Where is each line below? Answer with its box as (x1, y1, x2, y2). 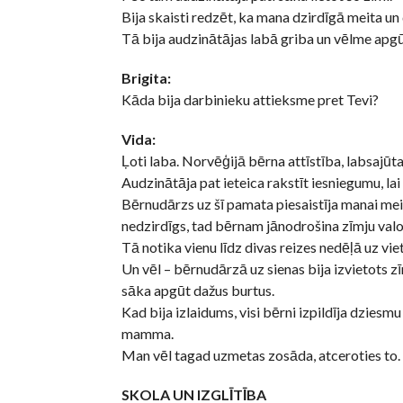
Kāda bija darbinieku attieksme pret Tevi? (121, 91, 379, 109)
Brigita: (121, 69, 171, 87)
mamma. (121, 325, 174, 343)
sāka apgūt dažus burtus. (121, 282, 274, 300)
